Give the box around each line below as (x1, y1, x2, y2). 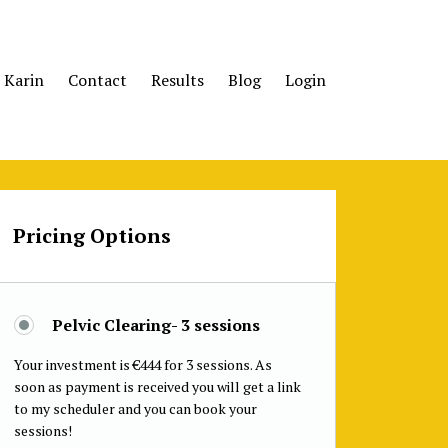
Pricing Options (12, 222, 171, 249)
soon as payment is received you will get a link (13, 377, 301, 396)
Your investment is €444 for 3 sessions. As (13, 355, 272, 374)
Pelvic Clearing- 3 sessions (51, 314, 260, 336)
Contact (68, 69, 127, 91)
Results (151, 69, 204, 91)
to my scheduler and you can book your (13, 399, 257, 418)
